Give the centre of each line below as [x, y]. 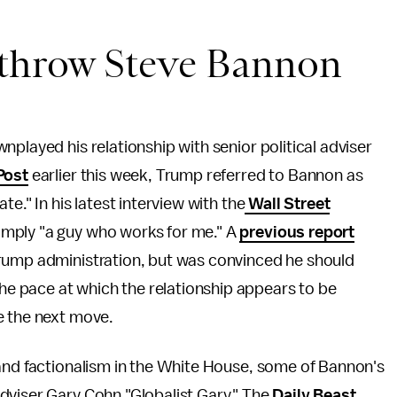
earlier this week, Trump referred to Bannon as [195, 175]
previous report [297, 232]
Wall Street [288, 204]
